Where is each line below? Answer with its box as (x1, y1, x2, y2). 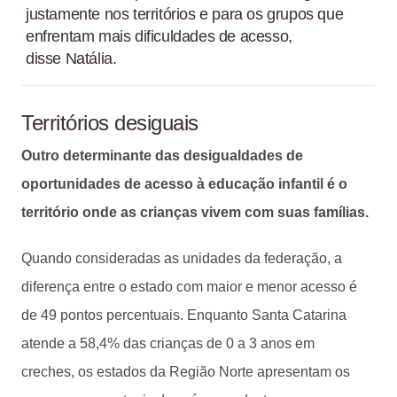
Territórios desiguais (21, 110, 198, 135)
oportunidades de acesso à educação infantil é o (21, 175, 347, 191)
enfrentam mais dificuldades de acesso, (26, 27, 292, 45)
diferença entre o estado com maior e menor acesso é (21, 278, 357, 294)
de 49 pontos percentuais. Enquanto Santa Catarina (21, 307, 346, 323)
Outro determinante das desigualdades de (21, 147, 303, 163)
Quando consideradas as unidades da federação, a (21, 250, 342, 266)
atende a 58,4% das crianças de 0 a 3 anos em (21, 335, 315, 351)
